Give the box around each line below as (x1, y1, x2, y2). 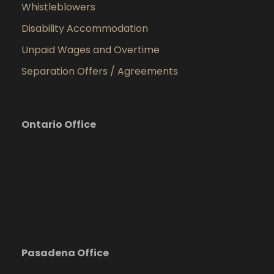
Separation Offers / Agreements (21, 64, 178, 78)
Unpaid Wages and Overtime (21, 43, 160, 57)
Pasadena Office (21, 246, 109, 260)
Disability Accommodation (21, 21, 148, 35)
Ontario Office (21, 117, 96, 131)
